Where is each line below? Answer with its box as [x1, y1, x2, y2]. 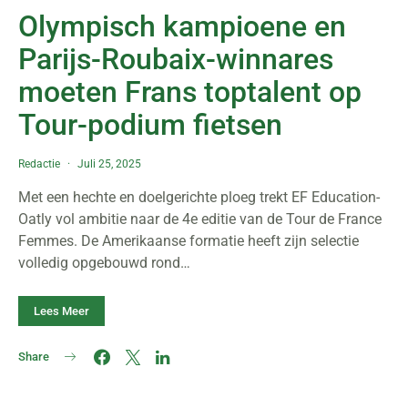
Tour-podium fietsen [18, 107, 282, 142]
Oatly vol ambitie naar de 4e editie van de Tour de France [18, 210, 382, 228]
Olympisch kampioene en [18, 9, 346, 44]
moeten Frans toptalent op [18, 75, 362, 109]
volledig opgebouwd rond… [18, 254, 190, 271]
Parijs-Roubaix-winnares [18, 42, 333, 76]
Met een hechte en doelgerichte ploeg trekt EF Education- [18, 189, 380, 206]
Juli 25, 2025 [77, 158, 141, 170]
